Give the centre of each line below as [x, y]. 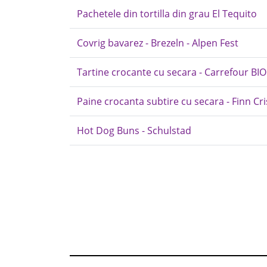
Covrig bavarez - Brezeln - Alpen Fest [158, 43]
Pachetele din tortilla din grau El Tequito [167, 14]
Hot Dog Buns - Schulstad [134, 131]
